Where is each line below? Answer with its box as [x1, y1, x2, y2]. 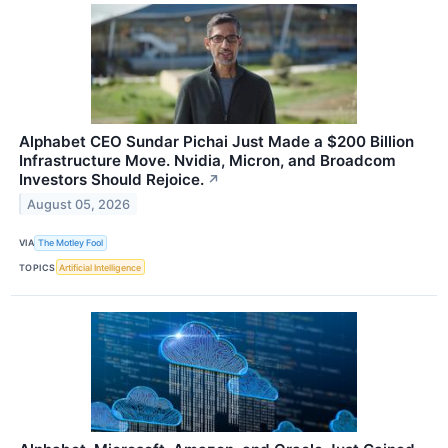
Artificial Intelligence [59, 261, 142, 273]
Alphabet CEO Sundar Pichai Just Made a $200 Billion [19, 131, 414, 151]
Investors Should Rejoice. [19, 169, 204, 189]
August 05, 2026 [27, 196, 131, 212]
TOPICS [19, 261, 56, 273]
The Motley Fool [38, 237, 104, 249]
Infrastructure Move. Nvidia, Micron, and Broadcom [19, 150, 396, 170]
